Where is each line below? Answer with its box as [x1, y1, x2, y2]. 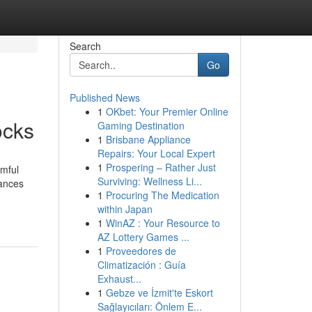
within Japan [97, 202, 153, 216]
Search [69, 39, 101, 53]
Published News [69, 91, 140, 104]
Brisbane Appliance [105, 132, 191, 146]
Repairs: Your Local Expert [97, 146, 215, 160]
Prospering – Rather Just [105, 160, 216, 174]
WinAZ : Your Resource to [105, 216, 220, 230]
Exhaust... [97, 272, 141, 286]
